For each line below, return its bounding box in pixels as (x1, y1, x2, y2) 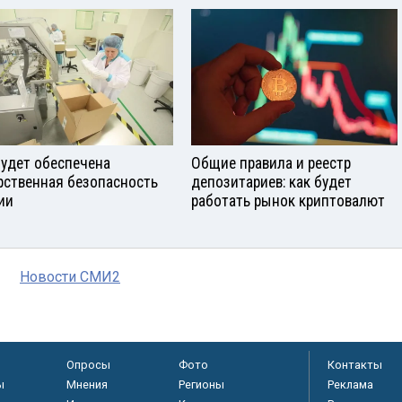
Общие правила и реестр (191, 154, 351, 173)
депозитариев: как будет (191, 173, 352, 192)
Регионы (178, 378, 224, 392)
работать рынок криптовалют (191, 192, 385, 211)
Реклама (328, 378, 373, 392)
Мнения (66, 378, 108, 392)
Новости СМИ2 (20, 268, 120, 286)
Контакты (328, 358, 382, 372)
